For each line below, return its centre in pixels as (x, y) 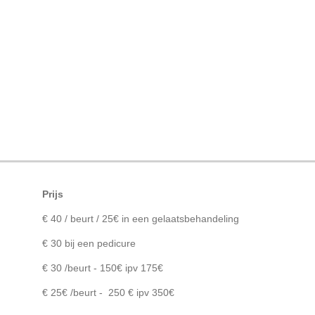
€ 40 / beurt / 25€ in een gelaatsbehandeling (141, 218)
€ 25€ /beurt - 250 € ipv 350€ (108, 292)
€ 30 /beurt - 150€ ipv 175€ (103, 268)
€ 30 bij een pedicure (89, 243)
